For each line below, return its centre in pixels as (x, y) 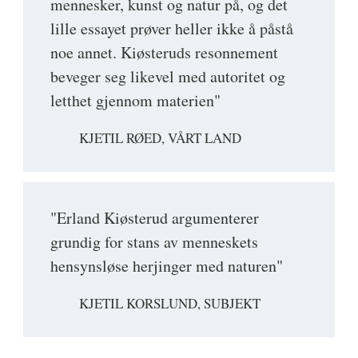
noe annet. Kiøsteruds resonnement (164, 52)
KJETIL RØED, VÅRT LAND (160, 137)
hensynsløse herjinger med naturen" (167, 266)
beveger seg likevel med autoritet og (168, 76)
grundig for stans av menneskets (154, 242)
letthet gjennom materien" (135, 100)
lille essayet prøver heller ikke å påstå (172, 28)
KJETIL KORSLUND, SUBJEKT (170, 304)
